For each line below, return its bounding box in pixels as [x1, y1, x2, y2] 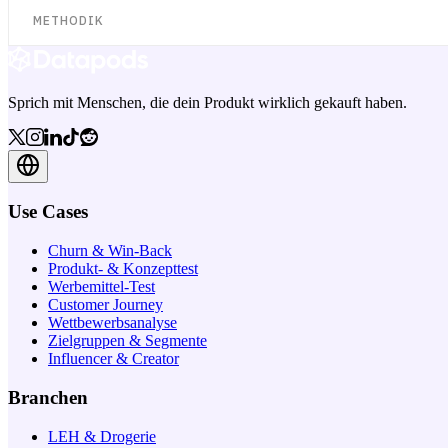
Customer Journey [48, 296, 163, 314]
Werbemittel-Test [48, 278, 155, 296]
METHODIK [33, 13, 104, 29]
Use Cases [8, 201, 88, 223]
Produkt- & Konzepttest [48, 260, 198, 278]
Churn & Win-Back [48, 242, 172, 260]
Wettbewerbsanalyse [48, 314, 177, 332]
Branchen [8, 386, 88, 408]
